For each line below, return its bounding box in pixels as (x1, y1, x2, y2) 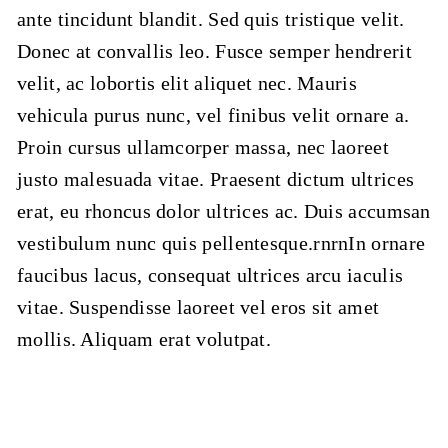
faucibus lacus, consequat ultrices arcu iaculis (17, 264, 404, 287)
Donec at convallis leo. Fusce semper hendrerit (17, 40, 412, 63)
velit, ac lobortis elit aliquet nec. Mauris (17, 72, 357, 95)
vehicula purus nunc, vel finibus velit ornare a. (17, 104, 410, 127)
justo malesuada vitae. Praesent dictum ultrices (17, 168, 415, 191)
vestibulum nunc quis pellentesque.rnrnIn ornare (17, 232, 426, 255)
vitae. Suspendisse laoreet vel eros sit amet (17, 296, 380, 319)
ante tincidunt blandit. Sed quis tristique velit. (17, 8, 405, 31)
